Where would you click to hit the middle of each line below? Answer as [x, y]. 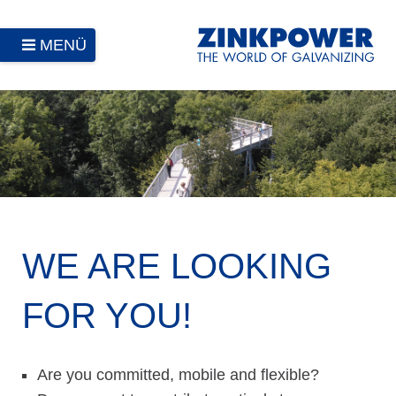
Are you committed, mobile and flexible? [178, 375]
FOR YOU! [107, 316]
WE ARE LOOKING [177, 267]
